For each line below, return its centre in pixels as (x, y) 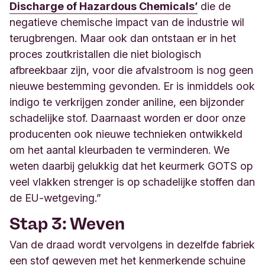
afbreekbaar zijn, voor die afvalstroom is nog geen (131, 70)
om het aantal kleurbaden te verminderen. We (119, 150)
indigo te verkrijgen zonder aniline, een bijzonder (127, 102)
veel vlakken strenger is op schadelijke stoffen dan (132, 182)
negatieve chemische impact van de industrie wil (127, 22)
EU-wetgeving (60, 198)
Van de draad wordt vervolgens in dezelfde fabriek (132, 244)
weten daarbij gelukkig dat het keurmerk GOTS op (131, 166)
